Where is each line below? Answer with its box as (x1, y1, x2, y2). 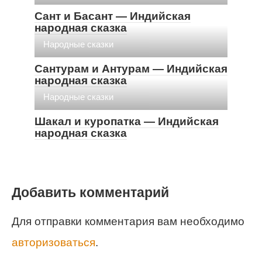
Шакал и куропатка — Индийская (35, 115, 219, 127)
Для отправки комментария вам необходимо (12, 215, 244, 227)
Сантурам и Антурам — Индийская (35, 62, 227, 75)
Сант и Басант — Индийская (35, 9, 191, 22)
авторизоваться (12, 236, 95, 249)
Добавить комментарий (12, 184, 169, 200)
